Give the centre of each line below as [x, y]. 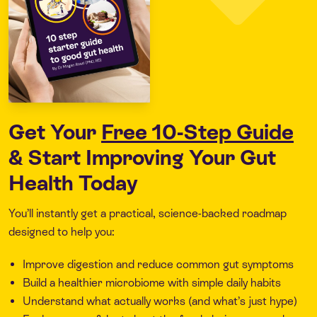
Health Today [73, 183]
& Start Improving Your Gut [142, 157]
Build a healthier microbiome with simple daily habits [152, 282]
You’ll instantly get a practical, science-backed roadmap [148, 213]
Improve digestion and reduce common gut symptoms [158, 264]
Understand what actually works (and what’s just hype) [160, 301]
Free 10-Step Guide [197, 132]
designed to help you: [62, 231]
